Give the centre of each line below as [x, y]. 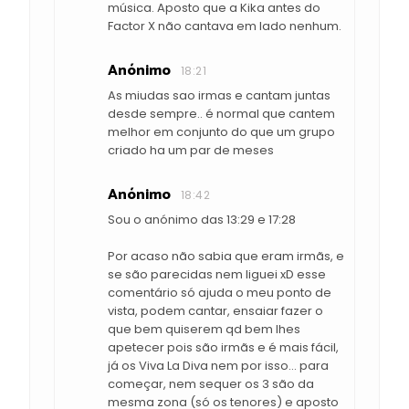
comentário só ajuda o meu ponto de [220, 293]
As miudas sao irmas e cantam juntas [219, 96]
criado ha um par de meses [191, 151]
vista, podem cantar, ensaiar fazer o [215, 311]
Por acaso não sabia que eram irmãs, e [226, 257]
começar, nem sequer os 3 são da [211, 384]
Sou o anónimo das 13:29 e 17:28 [202, 220]
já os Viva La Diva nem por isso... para [218, 366]
